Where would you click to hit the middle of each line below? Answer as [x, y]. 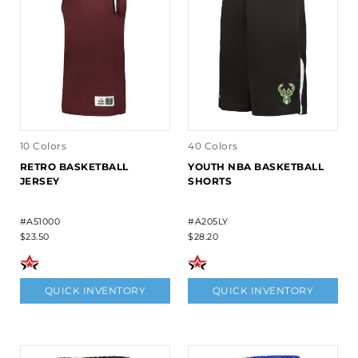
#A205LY [208, 222]
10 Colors [43, 146]
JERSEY [40, 181]
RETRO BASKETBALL [74, 167]
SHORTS [210, 181]
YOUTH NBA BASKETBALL [256, 167]
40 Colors [213, 146]
